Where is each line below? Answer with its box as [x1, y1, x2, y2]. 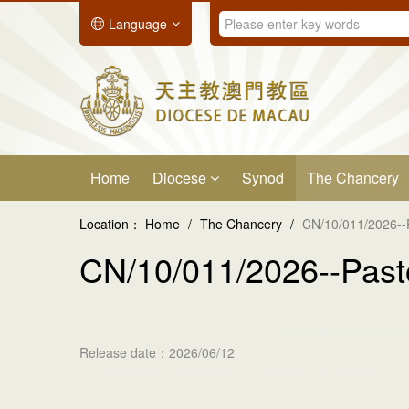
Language [109, 15, 167, 33]
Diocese [152, 167, 210, 188]
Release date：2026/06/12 [79, 343, 235, 362]
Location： [79, 215, 142, 233]
